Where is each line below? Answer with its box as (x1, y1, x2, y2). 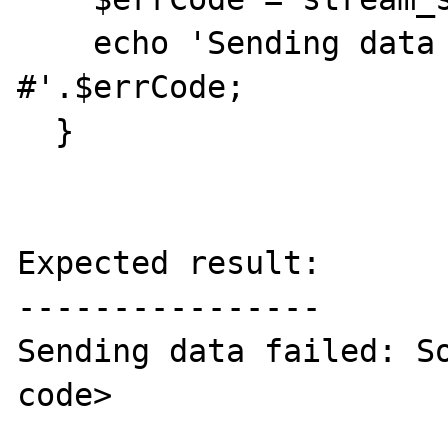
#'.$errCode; (17, 68, 246, 105)
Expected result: (17, 244, 322, 281)
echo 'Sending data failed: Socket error (17, 24, 94, 61)
